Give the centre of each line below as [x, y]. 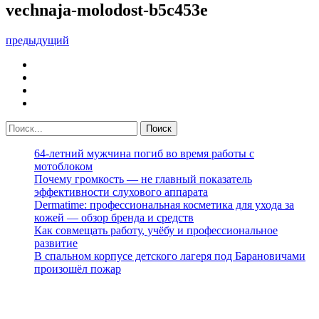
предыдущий [37, 40]
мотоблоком [63, 166]
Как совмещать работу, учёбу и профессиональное [156, 230]
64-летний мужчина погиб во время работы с [144, 153]
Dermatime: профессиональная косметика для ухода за [164, 204]
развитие [56, 243]
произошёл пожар [78, 268]
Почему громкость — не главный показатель [143, 179]
